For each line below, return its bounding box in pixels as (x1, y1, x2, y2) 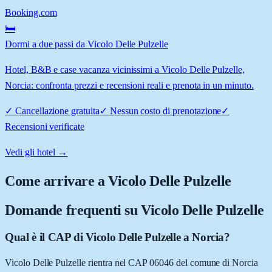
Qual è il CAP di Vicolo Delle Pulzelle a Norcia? (5, 230, 230, 243)
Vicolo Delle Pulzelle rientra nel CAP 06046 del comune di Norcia (5, 257, 258, 268)
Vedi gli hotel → (5, 146, 68, 157)
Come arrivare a (5, 172, 109, 189)
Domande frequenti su (5, 202, 141, 218)
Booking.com (5, 7, 57, 18)
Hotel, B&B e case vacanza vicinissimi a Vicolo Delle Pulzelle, (5, 64, 245, 75)
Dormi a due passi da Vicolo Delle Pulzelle (5, 38, 168, 49)
